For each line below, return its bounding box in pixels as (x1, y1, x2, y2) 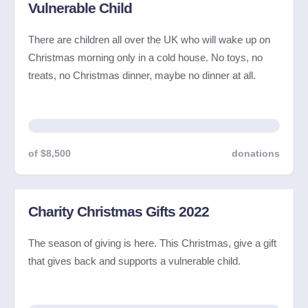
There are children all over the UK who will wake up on (28, 33, 270, 45)
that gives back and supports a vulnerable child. (28, 254, 241, 267)
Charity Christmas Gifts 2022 (28, 203, 209, 219)
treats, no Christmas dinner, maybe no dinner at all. (28, 69, 256, 81)
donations (232, 147, 280, 159)
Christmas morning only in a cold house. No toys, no (28, 51, 263, 63)
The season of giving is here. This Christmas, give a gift (28, 236, 276, 249)
